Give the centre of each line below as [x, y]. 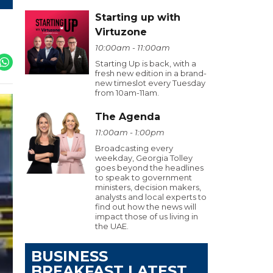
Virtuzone [121, 32]
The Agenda [128, 117]
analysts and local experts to [151, 197]
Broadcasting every [134, 148]
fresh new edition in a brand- [151, 73]
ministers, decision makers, [148, 187]
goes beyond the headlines [149, 168]
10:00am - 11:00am [133, 48]
